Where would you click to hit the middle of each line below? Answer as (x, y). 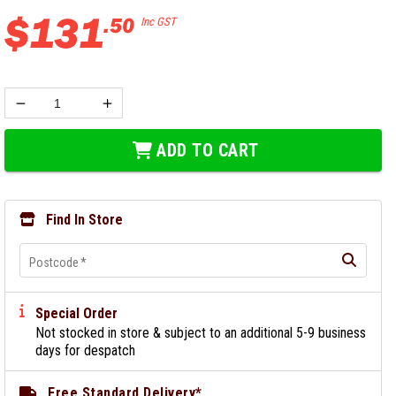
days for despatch (86, 350)
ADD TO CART (208, 150)
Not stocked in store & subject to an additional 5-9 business (201, 333)
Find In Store (85, 220)
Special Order (77, 313)
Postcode (54, 263)
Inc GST (158, 22)
